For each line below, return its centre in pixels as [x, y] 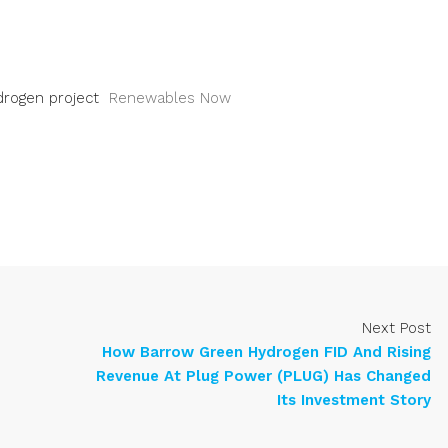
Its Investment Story [354, 400]
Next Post [396, 328]
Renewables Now [170, 98]
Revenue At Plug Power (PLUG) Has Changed [263, 376]
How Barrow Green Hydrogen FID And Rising [266, 352]
